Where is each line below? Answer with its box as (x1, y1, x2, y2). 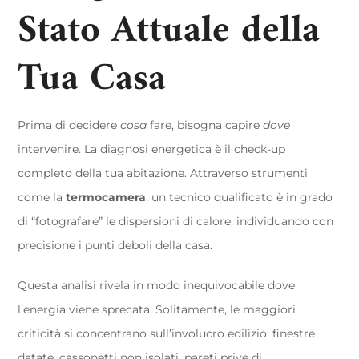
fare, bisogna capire (147, 118, 264, 132)
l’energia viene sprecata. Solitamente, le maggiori (18, 302, 296, 317)
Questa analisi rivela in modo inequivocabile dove (18, 278, 296, 292)
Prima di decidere (18, 118, 121, 132)
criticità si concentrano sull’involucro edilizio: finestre (18, 326, 316, 341)
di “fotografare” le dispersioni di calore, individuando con (18, 214, 334, 228)
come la (18, 190, 67, 204)
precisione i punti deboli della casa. (18, 238, 213, 252)
